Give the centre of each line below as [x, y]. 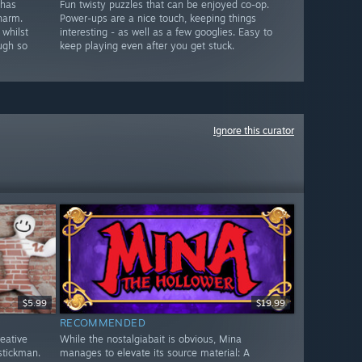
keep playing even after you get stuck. [147, 46]
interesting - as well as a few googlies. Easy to [166, 32]
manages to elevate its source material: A [154, 353]
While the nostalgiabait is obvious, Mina [150, 339]
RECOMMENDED [103, 323]
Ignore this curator [254, 130]
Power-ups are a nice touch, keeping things [158, 19]
